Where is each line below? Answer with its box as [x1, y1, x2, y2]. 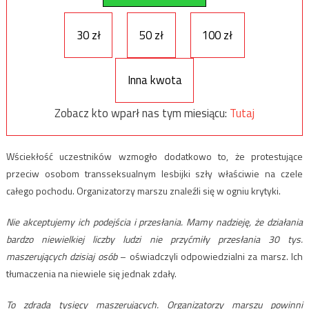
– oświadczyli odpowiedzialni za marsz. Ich [117, 248, 303, 263]
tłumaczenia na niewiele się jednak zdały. [6, 266, 177, 281]
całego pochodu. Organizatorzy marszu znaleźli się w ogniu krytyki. [6, 183, 281, 198]
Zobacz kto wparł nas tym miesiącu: [54, 104, 230, 123]
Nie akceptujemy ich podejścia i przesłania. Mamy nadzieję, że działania [6, 214, 303, 229]
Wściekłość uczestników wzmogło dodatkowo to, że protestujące [6, 148, 303, 163]
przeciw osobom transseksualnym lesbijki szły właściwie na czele [6, 166, 303, 181]
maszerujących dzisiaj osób [6, 248, 117, 263]
